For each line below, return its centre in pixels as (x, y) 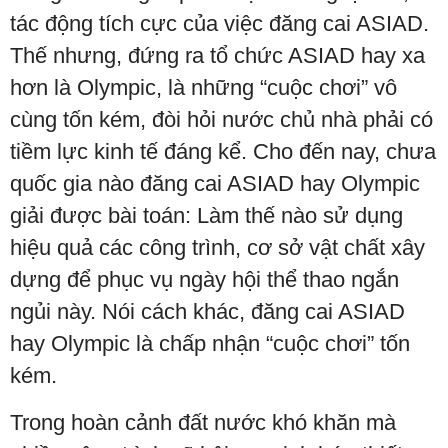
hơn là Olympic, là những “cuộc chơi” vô (203, 87)
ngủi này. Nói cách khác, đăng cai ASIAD (207, 311)
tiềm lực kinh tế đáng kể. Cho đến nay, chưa (223, 151)
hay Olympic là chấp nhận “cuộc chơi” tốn (210, 343)
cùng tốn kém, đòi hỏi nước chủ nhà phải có (221, 119)
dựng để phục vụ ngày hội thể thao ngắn (204, 279)
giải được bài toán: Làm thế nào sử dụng (206, 215)
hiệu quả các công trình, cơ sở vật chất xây (217, 247)
